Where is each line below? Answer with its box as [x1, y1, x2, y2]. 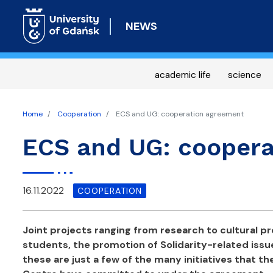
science [227, 69, 261, 81]
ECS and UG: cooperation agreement [114, 109, 244, 119]
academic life [154, 69, 211, 81]
